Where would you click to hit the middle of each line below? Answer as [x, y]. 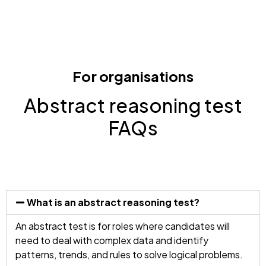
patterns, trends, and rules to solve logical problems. [129, 255]
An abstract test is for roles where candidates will [123, 226]
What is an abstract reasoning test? [113, 202]
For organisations [133, 76]
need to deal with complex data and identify [112, 240]
